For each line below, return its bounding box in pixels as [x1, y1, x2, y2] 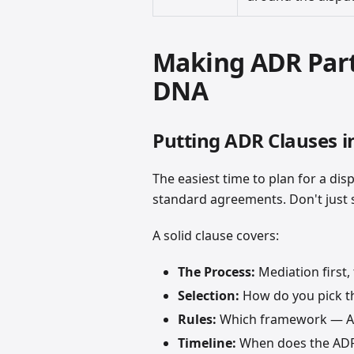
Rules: [178, 311, 217, 329]
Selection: [178, 287, 240, 305]
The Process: [178, 263, 256, 281]
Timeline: [178, 334, 237, 352]
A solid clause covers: [153, 227, 280, 245]
